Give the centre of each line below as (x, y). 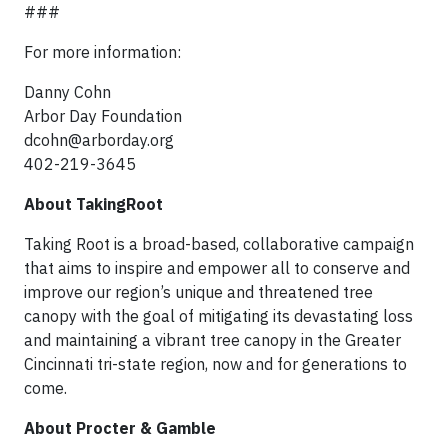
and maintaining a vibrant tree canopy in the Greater (212, 340)
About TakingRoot (93, 204)
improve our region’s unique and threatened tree (198, 292)
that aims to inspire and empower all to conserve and (217, 268)
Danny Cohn (67, 92)
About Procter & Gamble (120, 428)
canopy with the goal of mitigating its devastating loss (218, 316)
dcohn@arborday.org (99, 140)
